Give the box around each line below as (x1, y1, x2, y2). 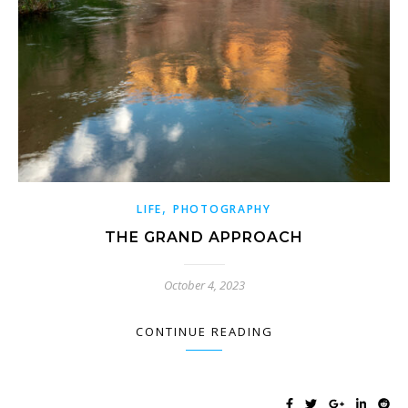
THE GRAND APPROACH (105, 228, 303, 246)
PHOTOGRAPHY (173, 200, 271, 217)
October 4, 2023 (163, 276, 245, 293)
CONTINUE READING (135, 322, 273, 340)
